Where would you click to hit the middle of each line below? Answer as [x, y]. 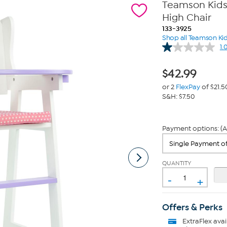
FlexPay [188, 87]
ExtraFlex [197, 221]
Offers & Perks [192, 207]
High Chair [186, 17]
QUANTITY [177, 163]
